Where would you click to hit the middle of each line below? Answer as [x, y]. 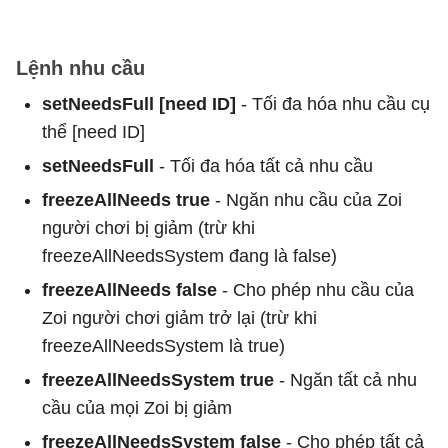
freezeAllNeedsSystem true [158, 379]
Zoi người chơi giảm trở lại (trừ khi [179, 317]
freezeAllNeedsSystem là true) [163, 345]
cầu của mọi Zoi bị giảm [137, 407]
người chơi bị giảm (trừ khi [148, 227]
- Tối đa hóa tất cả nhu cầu [266, 165]
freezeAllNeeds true [126, 199]
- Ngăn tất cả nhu [345, 379]
